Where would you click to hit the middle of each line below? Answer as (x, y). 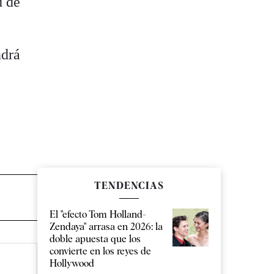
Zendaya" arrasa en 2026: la (106, 227)
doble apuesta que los (95, 239)
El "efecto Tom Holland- (98, 215)
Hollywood (72, 264)
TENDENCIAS (129, 186)
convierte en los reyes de (100, 251)
